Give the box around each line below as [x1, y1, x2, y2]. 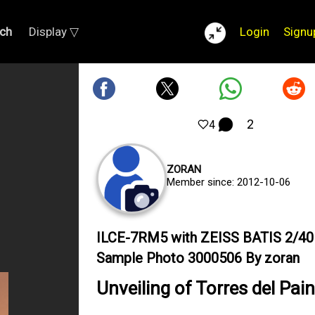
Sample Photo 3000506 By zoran [96, 250, 300, 266]
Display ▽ [29, 25, 79, 39]
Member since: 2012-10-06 [167, 176, 290, 188]
